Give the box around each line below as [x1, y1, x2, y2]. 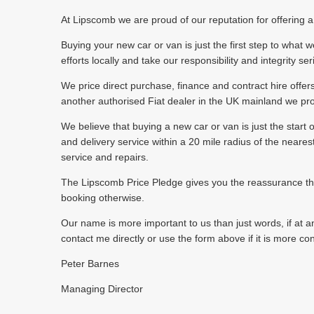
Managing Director [61, 283, 143, 295]
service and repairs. [61, 151, 149, 163]
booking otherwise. [61, 192, 144, 204]
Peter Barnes [61, 258, 119, 270]
